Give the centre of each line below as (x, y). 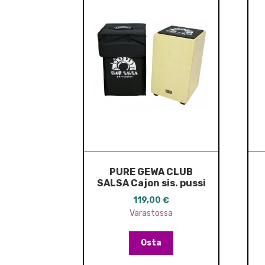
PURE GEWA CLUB (151, 172)
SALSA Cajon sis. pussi (151, 183)
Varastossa (151, 213)
